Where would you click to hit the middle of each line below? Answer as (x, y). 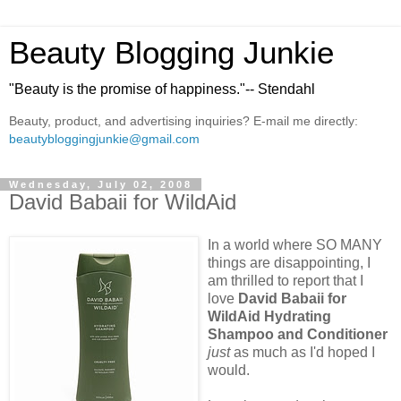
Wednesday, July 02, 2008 (101, 184)
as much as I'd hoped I (303, 352)
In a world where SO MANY (295, 244)
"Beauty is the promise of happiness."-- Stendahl (162, 89)
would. (229, 370)
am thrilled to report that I (286, 280)
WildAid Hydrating (269, 316)
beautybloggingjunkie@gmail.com (104, 139)
